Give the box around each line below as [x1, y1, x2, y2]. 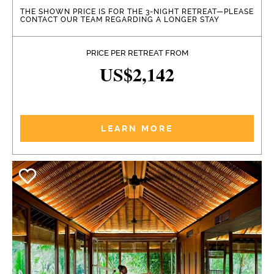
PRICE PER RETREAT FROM [86, 48, 188, 57]
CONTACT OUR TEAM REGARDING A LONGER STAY [20, 15, 220, 24]
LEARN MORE [101, 123, 173, 133]
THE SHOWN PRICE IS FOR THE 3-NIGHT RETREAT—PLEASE [20, 7, 254, 16]
